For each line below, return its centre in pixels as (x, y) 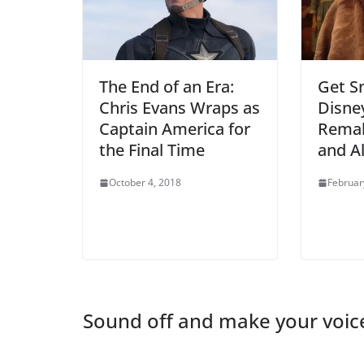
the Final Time (152, 150)
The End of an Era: (167, 87)
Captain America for (175, 129)
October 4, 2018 (145, 183)
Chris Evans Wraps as (180, 108)
